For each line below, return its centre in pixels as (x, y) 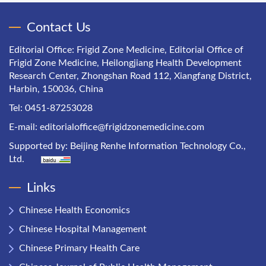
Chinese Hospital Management (83, 229)
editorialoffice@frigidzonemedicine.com (122, 127)
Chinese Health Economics (75, 210)
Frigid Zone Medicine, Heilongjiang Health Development (125, 63)
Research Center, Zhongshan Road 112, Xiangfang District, (130, 76)
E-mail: (24, 127)
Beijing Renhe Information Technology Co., (158, 146)
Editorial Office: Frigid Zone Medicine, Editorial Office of (126, 50)
